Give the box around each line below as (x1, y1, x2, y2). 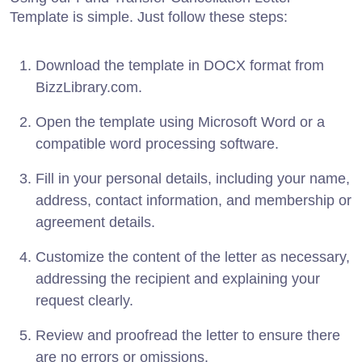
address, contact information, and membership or (36, 192, 351, 208)
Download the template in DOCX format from (36, 57, 324, 74)
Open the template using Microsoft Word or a (36, 113, 325, 130)
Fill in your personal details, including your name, (36, 170, 350, 187)
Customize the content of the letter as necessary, (36, 248, 350, 265)
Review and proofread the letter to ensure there (36, 326, 340, 343)
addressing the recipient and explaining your (36, 270, 320, 287)
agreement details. (36, 213, 155, 230)
